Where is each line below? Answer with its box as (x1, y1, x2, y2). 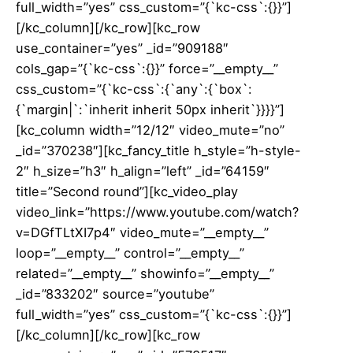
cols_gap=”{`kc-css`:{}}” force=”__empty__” (16, 60, 278, 76)
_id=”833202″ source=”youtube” (16, 285, 214, 302)
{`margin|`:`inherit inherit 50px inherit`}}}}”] (16, 101, 284, 117)
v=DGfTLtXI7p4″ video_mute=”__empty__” (16, 224, 269, 240)
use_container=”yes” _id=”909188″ (16, 39, 229, 56)
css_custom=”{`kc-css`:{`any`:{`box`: (16, 80, 252, 97)
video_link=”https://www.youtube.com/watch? (16, 203, 299, 220)
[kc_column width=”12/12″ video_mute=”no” (16, 121, 284, 138)
